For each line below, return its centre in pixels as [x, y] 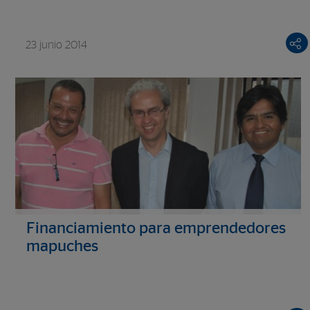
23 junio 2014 [56, 45]
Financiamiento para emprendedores [156, 229]
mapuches [62, 247]
